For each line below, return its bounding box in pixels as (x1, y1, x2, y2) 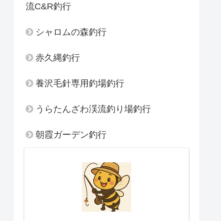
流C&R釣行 (26, 1, 71, 11)
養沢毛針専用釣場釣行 (36, 78, 124, 88)
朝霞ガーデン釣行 (36, 130, 107, 140)
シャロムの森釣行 (36, 27, 107, 37)
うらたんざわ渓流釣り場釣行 (36, 104, 151, 114)
